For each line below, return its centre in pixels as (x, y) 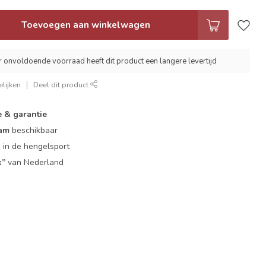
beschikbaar (34, 130)
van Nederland (35, 162)
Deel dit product (62, 85)
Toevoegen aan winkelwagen (85, 25)
